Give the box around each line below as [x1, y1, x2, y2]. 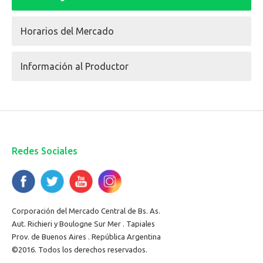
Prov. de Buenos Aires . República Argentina [12, 232, 161, 241]
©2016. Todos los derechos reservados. [12, 245, 147, 254]
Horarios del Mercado [21, 25, 114, 36]
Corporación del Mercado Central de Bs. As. [12, 206, 160, 215]
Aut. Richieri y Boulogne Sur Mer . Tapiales [12, 219, 155, 228]
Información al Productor [21, 60, 129, 72]
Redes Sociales [12, 145, 77, 156]
